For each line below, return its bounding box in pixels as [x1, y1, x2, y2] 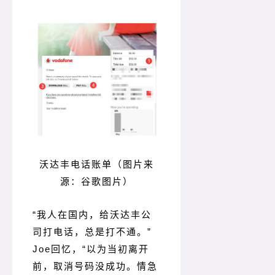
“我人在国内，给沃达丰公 [33, 209, 152, 220]
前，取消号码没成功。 [33, 261, 137, 272]
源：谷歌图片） [60, 176, 133, 187]
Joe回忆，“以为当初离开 [33, 244, 149, 255]
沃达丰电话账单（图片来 [39, 159, 154, 170]
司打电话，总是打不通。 [33, 227, 147, 238]
